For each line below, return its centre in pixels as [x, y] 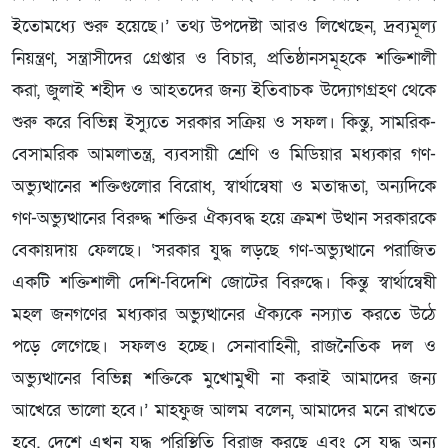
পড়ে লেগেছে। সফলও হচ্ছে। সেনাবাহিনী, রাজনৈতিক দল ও [224, 346]
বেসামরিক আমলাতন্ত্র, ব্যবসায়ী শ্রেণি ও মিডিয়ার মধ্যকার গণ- [224, 154]
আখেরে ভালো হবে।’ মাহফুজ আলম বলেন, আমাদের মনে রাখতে [224, 410]
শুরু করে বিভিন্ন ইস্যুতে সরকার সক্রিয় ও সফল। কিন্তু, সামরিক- [224, 122]
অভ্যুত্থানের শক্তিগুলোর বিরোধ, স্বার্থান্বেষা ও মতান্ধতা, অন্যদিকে [224, 186]
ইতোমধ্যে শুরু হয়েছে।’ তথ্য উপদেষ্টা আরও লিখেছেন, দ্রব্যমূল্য [224, 26]
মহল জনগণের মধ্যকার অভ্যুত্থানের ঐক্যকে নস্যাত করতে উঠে [224, 314]
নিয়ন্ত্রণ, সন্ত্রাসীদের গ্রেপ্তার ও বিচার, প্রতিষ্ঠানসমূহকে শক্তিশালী [224, 58]
